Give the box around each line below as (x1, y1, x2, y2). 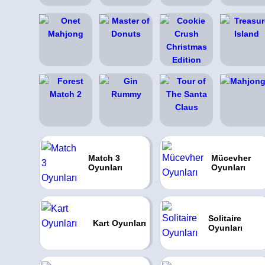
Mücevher (211, 153, 251, 163)
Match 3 (88, 153, 121, 163)
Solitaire (208, 214, 242, 223)
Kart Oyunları (92, 218, 146, 228)
